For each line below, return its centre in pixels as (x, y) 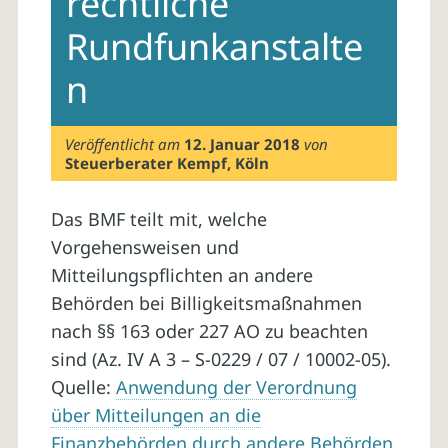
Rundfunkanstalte (214, 47)
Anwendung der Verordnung (236, 387)
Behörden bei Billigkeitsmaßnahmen (206, 303)
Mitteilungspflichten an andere (181, 275)
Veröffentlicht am (125, 143)
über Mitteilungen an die (155, 415)
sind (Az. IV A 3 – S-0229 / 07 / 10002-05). (220, 359)
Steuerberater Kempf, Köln (167, 162)
